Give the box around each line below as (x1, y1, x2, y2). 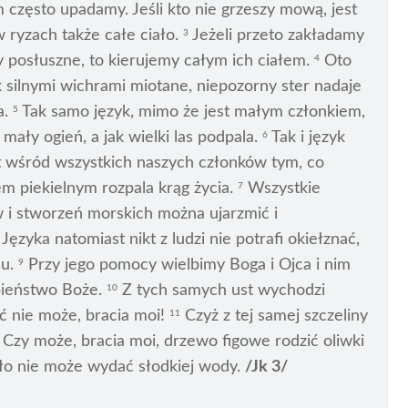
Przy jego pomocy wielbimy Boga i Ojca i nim (24, 257, 351, 274)
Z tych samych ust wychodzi (117, 282, 325, 300)
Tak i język (268, 129, 345, 147)
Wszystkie (243, 180, 321, 198)
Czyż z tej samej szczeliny (180, 308, 368, 325)
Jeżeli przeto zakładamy (189, 27, 364, 45)
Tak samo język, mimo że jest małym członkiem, (18, 104, 365, 121)
